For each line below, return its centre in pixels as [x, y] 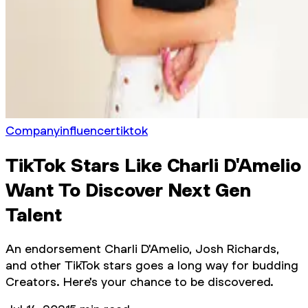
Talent [34, 214]
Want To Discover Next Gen [128, 189]
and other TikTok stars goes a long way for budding [152, 265]
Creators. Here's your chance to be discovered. [140, 281]
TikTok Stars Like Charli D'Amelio [153, 165]
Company [33, 130]
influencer [88, 130]
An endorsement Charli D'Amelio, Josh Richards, [142, 248]
